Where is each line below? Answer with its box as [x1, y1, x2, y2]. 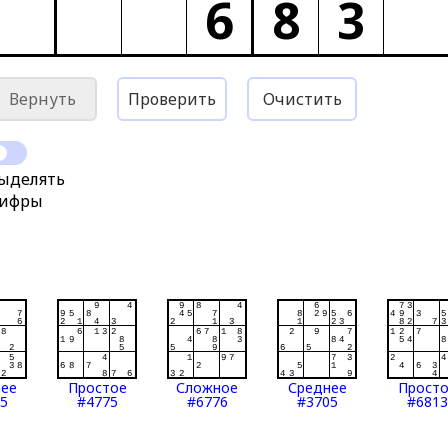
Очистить [262, 88, 342, 110]
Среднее [287, 378, 347, 397]
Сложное [176, 378, 239, 397]
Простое [67, 378, 127, 397]
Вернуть [8, 88, 76, 110]
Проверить [128, 88, 217, 110]
